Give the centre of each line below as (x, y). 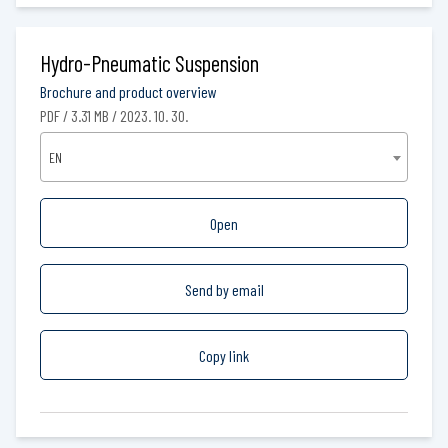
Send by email (224, 289)
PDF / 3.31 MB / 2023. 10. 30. (114, 115)
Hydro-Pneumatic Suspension (149, 62)
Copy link (224, 355)
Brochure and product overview (128, 91)
